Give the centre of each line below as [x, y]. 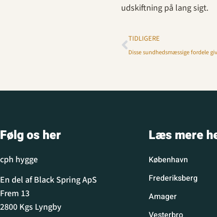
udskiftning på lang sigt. [165, 8]
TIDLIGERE [144, 38]
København [168, 160]
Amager [163, 196]
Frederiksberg [173, 178]
